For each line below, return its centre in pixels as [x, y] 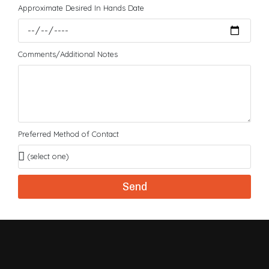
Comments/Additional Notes [68, 54]
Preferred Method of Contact [69, 134]
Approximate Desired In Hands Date [81, 8]
